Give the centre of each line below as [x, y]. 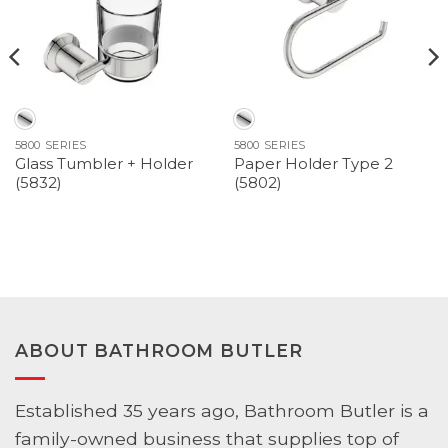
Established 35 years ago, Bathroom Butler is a [222, 411]
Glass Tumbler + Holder [103, 164]
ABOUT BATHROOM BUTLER [159, 351]
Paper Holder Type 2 [313, 164]
